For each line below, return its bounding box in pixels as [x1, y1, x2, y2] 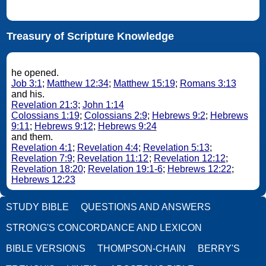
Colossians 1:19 [11, 110, 80, 121]
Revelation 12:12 [153, 153, 226, 164]
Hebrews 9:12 [34, 121, 93, 132]
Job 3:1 [11, 78, 42, 89]
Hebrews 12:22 [167, 164, 232, 175]
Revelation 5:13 [142, 142, 210, 153]
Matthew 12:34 [46, 78, 109, 89]
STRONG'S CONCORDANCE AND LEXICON [6, 222, 202, 233]
